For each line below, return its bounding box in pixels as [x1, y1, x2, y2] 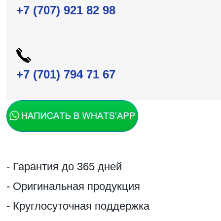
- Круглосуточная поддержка [6, 200, 149, 213]
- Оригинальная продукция [6, 180, 140, 193]
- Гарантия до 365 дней [6, 160, 122, 173]
